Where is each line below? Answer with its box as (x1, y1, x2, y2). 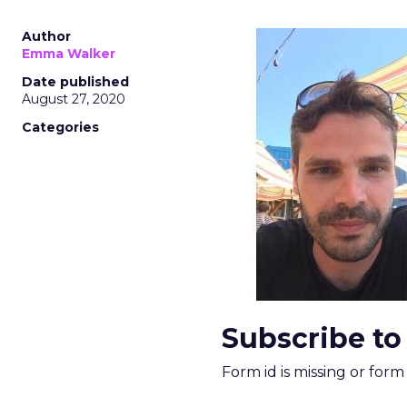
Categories (22, 119, 99, 135)
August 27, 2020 (22, 91, 125, 107)
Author (22, 28, 71, 45)
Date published (22, 74, 129, 90)
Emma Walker (22, 45, 115, 62)
